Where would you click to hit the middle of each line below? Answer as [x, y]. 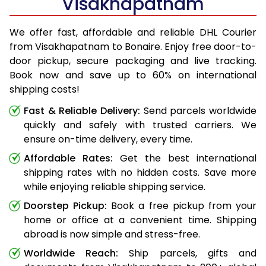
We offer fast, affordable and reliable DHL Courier [133, 32]
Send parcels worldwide [198, 110]
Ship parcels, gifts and [188, 253]
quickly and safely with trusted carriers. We [140, 125]
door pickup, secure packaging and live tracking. [133, 61]
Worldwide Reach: [71, 253]
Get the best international [185, 158]
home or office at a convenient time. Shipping [140, 220]
